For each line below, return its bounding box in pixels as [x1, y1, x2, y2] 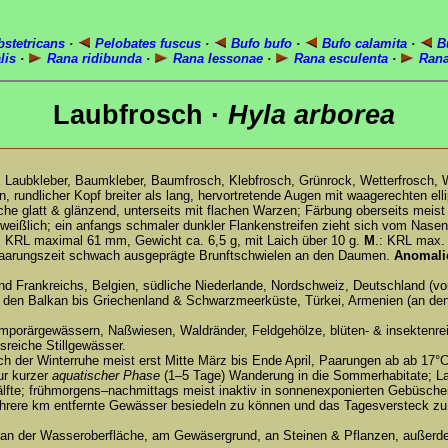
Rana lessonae [169, 51, 263, 67]
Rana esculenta [290, 51, 388, 67]
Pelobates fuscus [91, 36, 201, 52]
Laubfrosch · [53, 99, 228, 130]
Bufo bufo [227, 36, 292, 52]
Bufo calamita [318, 36, 407, 52]
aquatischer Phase [52, 368, 160, 384]
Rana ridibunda [43, 51, 142, 67]
